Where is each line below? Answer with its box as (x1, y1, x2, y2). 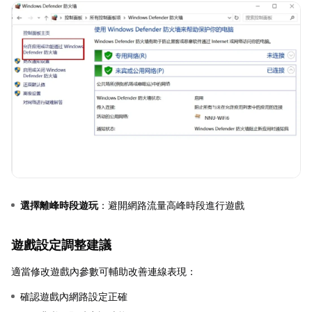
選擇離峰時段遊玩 (20, 198, 98, 211)
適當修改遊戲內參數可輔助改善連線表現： (11, 265, 196, 277)
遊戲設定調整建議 (11, 237, 111, 252)
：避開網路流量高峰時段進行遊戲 (98, 198, 244, 211)
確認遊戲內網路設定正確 (20, 290, 127, 302)
